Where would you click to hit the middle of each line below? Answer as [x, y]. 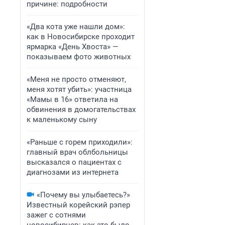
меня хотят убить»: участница [79, 89]
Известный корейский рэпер [78, 205]
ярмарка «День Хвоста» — [73, 47]
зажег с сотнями [56, 215]
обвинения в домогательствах [81, 109]
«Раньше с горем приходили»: [80, 142]
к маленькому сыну [62, 120]
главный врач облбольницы [77, 152]
